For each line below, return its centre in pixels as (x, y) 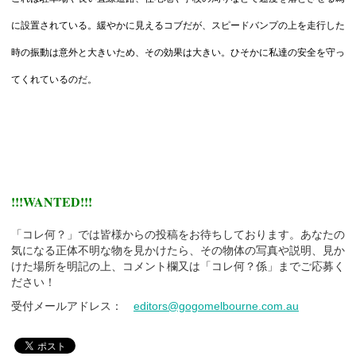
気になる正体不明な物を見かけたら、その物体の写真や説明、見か (178, 250)
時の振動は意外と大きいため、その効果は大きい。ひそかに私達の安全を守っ (178, 52)
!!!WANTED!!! (52, 201)
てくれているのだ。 (54, 79)
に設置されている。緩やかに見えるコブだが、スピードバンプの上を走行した (178, 25)
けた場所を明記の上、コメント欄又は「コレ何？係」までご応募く (178, 266)
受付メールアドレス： (72, 306)
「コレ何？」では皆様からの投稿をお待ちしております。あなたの (178, 234)
